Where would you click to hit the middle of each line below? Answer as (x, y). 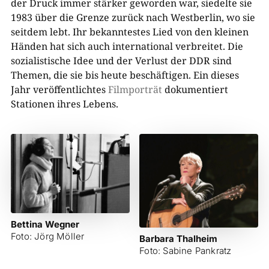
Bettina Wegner (45, 224)
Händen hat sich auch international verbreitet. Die (127, 46)
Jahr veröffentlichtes (59, 89)
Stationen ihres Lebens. (64, 104)
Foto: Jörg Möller (47, 236)
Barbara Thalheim (179, 239)
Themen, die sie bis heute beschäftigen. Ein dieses (125, 75)
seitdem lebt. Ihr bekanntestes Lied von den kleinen (129, 32)
